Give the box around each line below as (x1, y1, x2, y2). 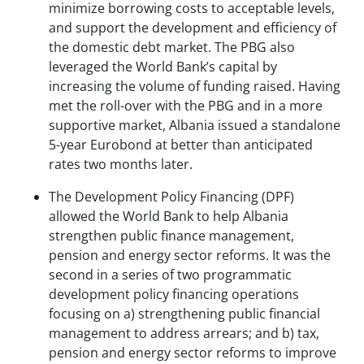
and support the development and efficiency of (49, 19, 336, 37)
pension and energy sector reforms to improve (49, 344, 336, 362)
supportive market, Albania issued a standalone (49, 116, 340, 135)
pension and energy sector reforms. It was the (49, 246, 331, 265)
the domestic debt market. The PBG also (49, 38, 295, 57)
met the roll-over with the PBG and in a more (49, 97, 323, 115)
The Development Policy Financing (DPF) (49, 188, 294, 206)
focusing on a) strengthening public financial (49, 305, 320, 323)
